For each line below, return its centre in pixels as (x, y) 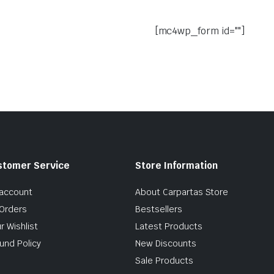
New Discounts (166, 243)
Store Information (176, 165)
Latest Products (169, 226)
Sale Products (164, 260)
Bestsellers (159, 209)
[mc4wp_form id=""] (200, 31)
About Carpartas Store (182, 192)
